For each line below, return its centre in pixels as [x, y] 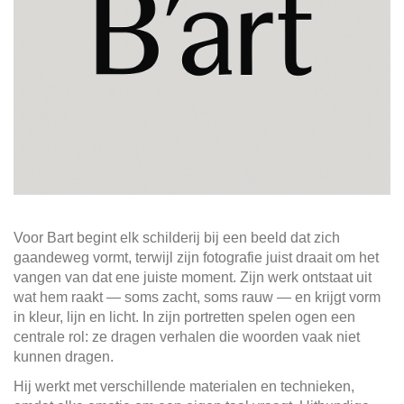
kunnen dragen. [64, 357]
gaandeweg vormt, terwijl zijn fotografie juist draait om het [196, 257]
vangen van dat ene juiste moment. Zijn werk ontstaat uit [193, 277]
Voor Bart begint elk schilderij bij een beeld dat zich [177, 238]
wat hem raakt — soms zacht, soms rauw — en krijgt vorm [197, 297]
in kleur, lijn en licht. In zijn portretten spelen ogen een [184, 317]
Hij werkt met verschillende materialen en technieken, [184, 386]
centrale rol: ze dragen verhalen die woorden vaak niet [187, 337]
